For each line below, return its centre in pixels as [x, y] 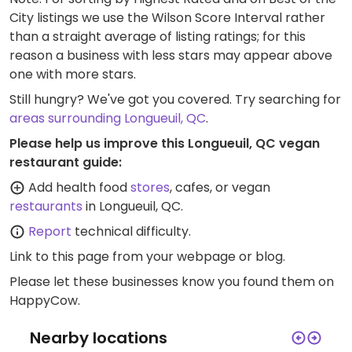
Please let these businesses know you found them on [172, 282]
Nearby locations [99, 338]
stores [150, 187]
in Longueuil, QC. [133, 206]
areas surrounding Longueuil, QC [108, 118]
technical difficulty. [131, 231]
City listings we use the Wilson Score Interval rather [167, 18]
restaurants [46, 206]
